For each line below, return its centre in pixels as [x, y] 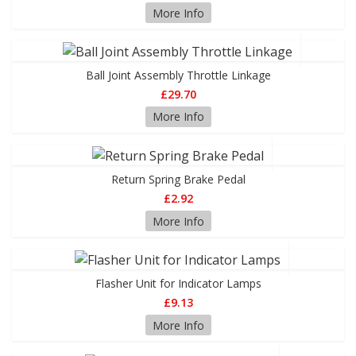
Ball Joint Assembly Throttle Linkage [178, 75]
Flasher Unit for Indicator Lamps [178, 283]
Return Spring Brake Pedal [178, 179]
